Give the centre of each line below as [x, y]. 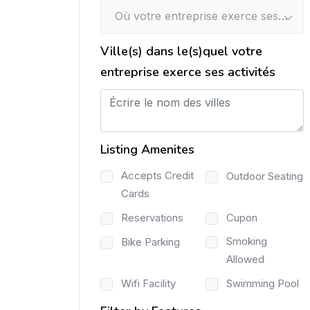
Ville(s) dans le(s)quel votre [181, 51]
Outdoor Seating [265, 176]
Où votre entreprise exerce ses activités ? [283, 16]
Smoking [247, 241]
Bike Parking [151, 241]
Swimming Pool [263, 283]
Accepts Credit [157, 175]
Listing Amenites [147, 149]
